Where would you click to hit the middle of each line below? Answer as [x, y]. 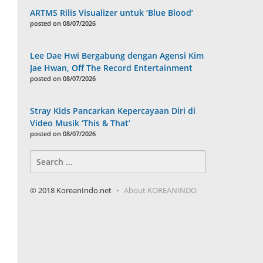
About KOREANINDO [161, 190]
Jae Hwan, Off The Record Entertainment [112, 68]
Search [43, 156]
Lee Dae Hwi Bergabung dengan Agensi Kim [117, 56]
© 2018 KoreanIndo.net [71, 190]
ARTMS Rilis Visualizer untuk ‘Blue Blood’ [112, 13]
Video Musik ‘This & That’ [80, 123]
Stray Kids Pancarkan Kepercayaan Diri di [113, 111]
